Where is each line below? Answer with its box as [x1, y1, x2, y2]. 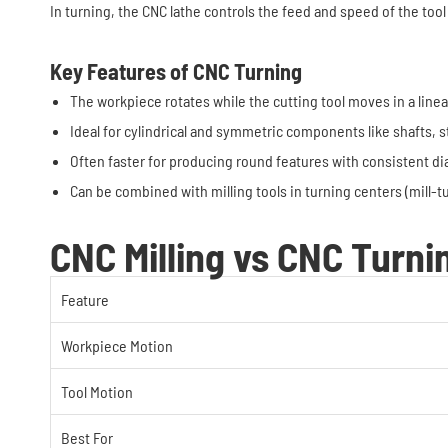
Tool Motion [61, 382, 133, 401]
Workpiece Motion [61, 336, 173, 355]
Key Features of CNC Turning [50, 58, 302, 84]
